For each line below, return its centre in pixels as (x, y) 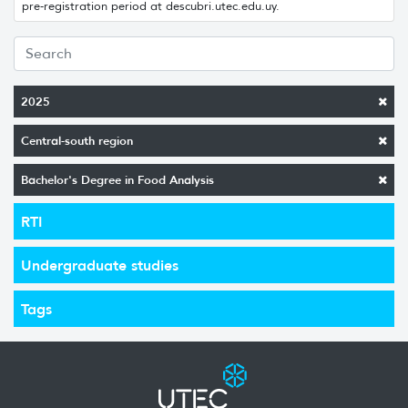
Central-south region (77, 140)
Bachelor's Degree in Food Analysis (117, 179)
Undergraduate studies (100, 265)
